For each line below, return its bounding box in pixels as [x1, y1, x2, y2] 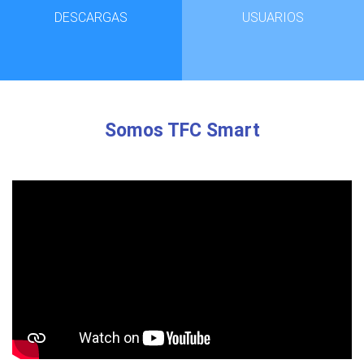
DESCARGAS [54, 8, 128, 25]
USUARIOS [242, 8, 304, 25]
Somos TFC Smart [104, 118, 260, 141]
